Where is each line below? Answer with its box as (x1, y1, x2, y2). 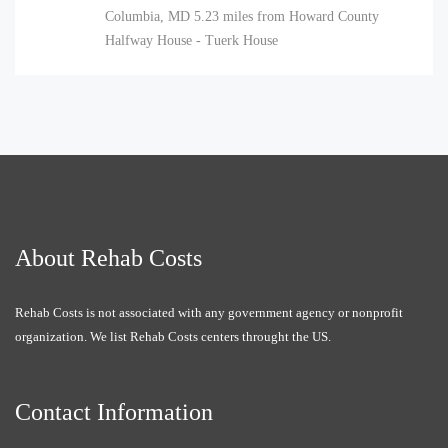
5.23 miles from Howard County (194, 9, 379, 25)
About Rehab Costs (15, 245, 202, 271)
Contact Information (15, 399, 213, 425)
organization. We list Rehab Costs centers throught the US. (15, 329, 331, 344)
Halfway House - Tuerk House (105, 33, 278, 49)
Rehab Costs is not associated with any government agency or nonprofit (15, 305, 403, 320)
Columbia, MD (105, 9, 190, 25)
